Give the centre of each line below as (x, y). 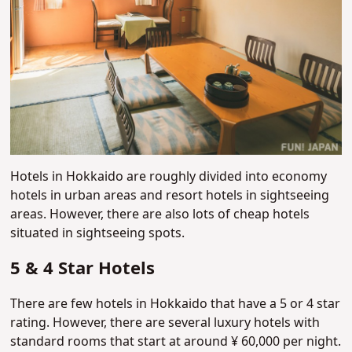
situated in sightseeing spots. (98, 234)
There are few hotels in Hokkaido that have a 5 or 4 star (176, 304)
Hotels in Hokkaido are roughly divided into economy (169, 177)
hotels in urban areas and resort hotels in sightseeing (170, 196)
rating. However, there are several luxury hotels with (165, 323)
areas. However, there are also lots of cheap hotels (160, 215)
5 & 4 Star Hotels (83, 269)
